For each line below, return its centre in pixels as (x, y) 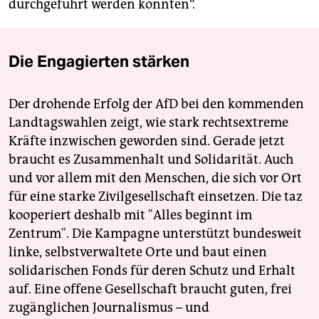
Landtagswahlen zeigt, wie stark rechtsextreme (148, 122)
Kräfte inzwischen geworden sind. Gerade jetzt (147, 141)
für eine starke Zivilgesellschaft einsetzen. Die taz (156, 196)
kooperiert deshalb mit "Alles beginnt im (130, 215)
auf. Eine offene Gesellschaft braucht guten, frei (150, 289)
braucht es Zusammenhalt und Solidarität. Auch (151, 159)
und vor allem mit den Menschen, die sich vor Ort (155, 178)
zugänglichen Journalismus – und (109, 307)
